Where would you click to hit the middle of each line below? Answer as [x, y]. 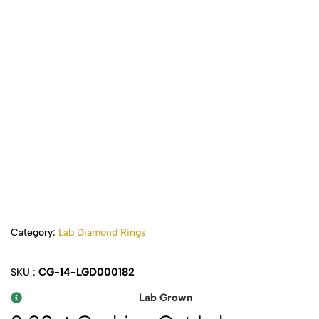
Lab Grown [165, 298]
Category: [35, 233]
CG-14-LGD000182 [87, 272]
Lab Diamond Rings [102, 233]
